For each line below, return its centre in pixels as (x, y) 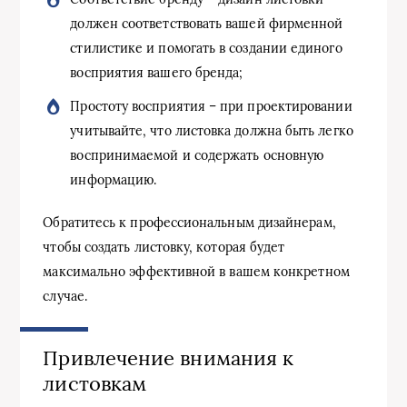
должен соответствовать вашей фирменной (207, 24)
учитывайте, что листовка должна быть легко (212, 131)
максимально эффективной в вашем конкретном (196, 272)
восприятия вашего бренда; (157, 73)
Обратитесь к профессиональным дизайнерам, (189, 223)
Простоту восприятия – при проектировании (211, 106)
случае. (65, 296)
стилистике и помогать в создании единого (206, 48)
